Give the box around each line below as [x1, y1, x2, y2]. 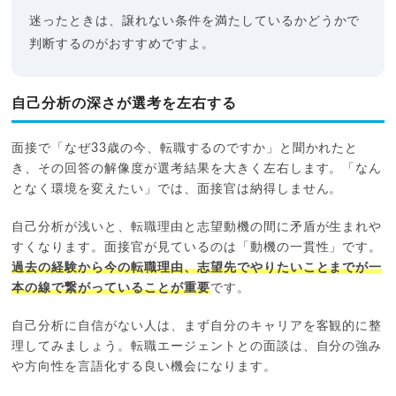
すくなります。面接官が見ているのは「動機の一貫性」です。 [11, 240, 383, 254]
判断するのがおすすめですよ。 [29, 37, 215, 50]
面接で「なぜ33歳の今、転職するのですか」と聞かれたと [11, 141, 359, 155]
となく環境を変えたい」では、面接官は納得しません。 [11, 182, 343, 195]
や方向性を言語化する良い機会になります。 [11, 360, 277, 373]
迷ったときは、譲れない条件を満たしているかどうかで [29, 14, 361, 27]
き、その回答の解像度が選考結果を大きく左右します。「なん [11, 162, 383, 175]
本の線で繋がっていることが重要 [11, 281, 210, 294]
